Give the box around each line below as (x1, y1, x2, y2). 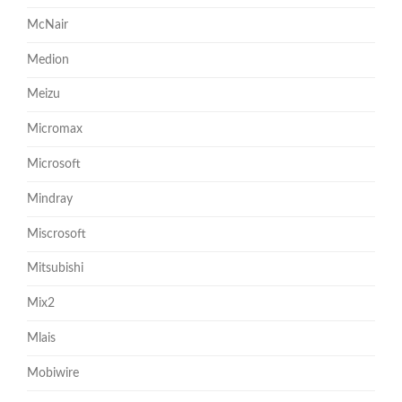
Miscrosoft (27, 227, 86, 240)
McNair (27, 18, 68, 31)
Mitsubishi (27, 262, 83, 275)
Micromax (27, 123, 83, 136)
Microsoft (27, 158, 81, 171)
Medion (27, 53, 69, 66)
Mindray (27, 192, 73, 205)
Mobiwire (27, 366, 79, 380)
